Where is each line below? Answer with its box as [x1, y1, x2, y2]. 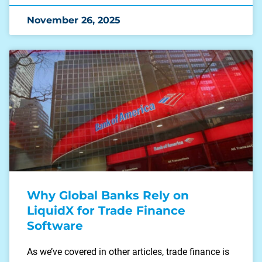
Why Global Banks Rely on [27, 188, 189, 202]
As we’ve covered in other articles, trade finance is [27, 246, 229, 257]
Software [27, 218, 87, 233]
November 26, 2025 [27, 14, 120, 26]
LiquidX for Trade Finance [27, 203, 185, 218]
